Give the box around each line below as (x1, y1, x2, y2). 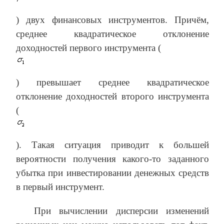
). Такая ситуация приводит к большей (16, 139, 209, 150)
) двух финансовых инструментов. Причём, (16, 14, 209, 25)
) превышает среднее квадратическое (16, 76, 209, 87)
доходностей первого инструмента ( (16, 42, 161, 53)
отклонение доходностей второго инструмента (16, 90, 209, 101)
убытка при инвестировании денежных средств (16, 167, 209, 178)
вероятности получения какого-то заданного (16, 153, 209, 164)
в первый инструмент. (16, 181, 104, 192)
